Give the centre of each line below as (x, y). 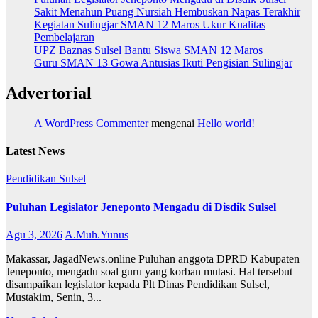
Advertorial (49, 93)
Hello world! (226, 123)
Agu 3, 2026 (34, 234)
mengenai (173, 123)
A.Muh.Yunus (97, 234)
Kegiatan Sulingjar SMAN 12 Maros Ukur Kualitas (150, 25)
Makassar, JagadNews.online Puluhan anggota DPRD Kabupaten (153, 258)
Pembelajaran (64, 38)
